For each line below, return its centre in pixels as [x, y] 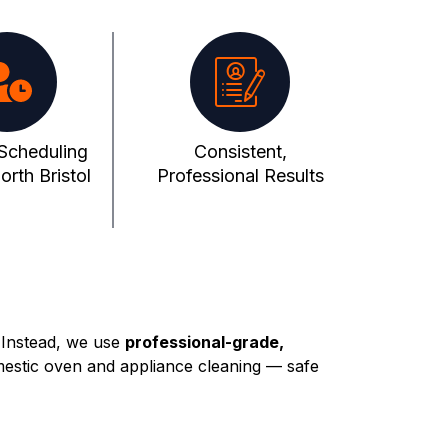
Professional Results [240, 176]
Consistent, [240, 152]
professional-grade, [204, 342]
